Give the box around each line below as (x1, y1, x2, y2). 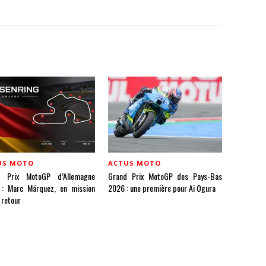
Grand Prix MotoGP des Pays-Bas (108, 170, 222, 182)
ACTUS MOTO (108, 159, 161, 167)
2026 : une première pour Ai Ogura (108, 182, 216, 194)
